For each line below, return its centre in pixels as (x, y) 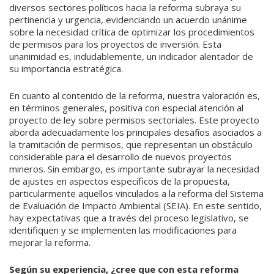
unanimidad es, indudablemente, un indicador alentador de (131, 57)
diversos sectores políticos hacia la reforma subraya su (125, 8)
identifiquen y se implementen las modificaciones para (123, 230)
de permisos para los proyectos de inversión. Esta (115, 44)
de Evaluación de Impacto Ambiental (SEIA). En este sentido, (135, 206)
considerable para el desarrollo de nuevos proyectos (120, 157)
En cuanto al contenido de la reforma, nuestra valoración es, (135, 96)
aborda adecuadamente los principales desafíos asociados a (135, 132)
